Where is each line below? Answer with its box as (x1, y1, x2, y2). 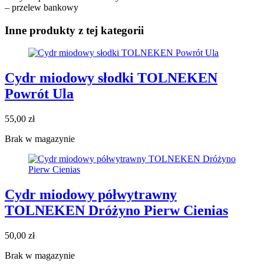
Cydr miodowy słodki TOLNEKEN (5, 70, 217, 86)
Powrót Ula (5, 86, 74, 102)
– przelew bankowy (5, 2, 78, 12)
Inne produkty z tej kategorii (5, 24, 144, 37)
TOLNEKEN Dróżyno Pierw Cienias (5, 202, 228, 218)
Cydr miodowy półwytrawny (5, 186, 177, 202)
